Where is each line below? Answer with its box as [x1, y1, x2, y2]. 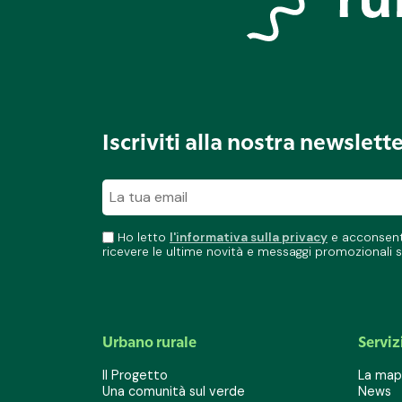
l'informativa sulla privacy [170, 230, 328, 246]
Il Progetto [102, 367, 168, 384]
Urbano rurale [102, 333, 197, 352]
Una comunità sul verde [102, 383, 245, 400]
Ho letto [114, 230, 170, 246]
